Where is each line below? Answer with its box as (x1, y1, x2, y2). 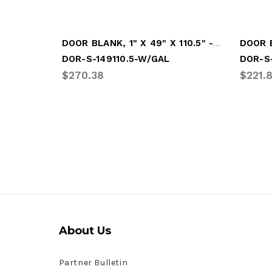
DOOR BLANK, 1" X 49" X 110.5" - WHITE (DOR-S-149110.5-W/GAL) (213, 36, 220, 49)
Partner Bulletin (58, 257, 128, 268)
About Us (58, 223, 111, 237)
